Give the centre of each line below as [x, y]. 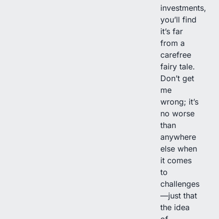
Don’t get [177, 78]
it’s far [172, 31]
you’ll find [178, 19]
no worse [177, 113]
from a [173, 43]
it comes [176, 160]
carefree [176, 55]
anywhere [178, 137]
